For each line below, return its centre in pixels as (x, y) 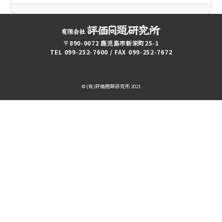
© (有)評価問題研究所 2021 (111, 86)
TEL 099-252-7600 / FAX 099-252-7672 (111, 52)
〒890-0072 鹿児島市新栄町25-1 (111, 43)
